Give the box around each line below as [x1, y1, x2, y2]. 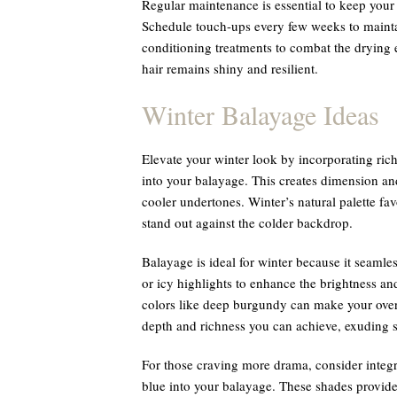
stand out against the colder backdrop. [141, 214, 353, 231]
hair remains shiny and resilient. [141, 59, 318, 77]
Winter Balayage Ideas [141, 97, 379, 132]
